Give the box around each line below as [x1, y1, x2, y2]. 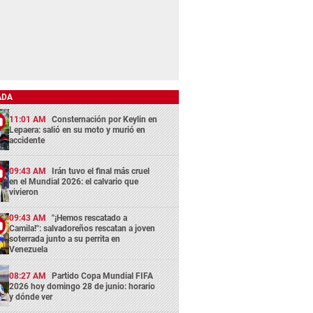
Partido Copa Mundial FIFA [52, 270, 154, 281]
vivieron [9, 187, 39, 198]
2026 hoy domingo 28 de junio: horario [9, 281, 156, 291]
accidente [9, 135, 45, 145]
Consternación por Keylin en [52, 114, 158, 124]
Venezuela [9, 245, 48, 255]
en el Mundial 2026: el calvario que [9, 177, 139, 187]
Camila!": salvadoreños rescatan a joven [9, 224, 156, 234]
